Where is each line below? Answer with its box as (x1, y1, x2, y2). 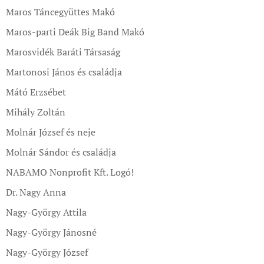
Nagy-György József (6, 246, 88, 259)
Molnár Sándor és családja (6, 146, 116, 159)
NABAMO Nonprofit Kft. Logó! (6, 166, 134, 179)
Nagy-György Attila (6, 206, 87, 219)
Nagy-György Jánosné (6, 226, 97, 239)
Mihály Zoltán (6, 105, 65, 118)
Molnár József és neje (6, 126, 95, 138)
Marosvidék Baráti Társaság (6, 45, 120, 58)
